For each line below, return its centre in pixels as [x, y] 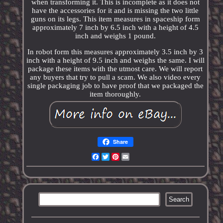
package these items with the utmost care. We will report [115, 69]
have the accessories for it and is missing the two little [115, 11]
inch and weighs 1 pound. [115, 36]
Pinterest [134, 157]
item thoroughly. [115, 94]
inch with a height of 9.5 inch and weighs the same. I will [115, 60]
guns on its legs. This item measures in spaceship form [115, 19]
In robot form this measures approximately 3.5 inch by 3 [115, 52]
